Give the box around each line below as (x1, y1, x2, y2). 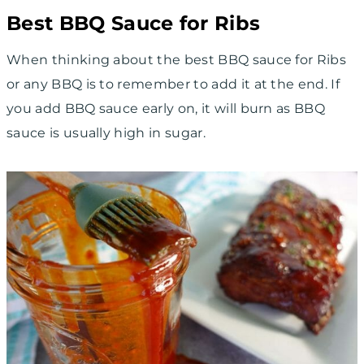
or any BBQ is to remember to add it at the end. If (6, 76, 340, 92)
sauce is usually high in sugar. (6, 124, 210, 141)
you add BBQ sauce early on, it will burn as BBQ (6, 100, 326, 116)
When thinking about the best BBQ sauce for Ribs (6, 51, 347, 67)
